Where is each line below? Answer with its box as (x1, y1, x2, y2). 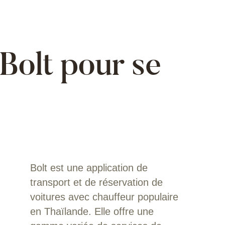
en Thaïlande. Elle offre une (30, 205, 154, 217)
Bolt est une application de (30, 162, 148, 173)
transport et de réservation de (30, 176, 163, 188)
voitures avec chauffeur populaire (30, 191, 178, 202)
